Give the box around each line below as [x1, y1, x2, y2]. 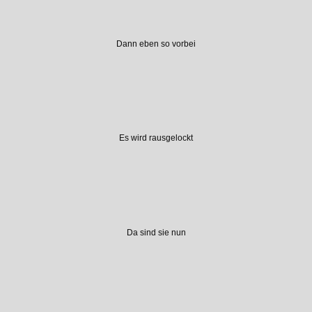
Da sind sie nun [126, 228, 186, 238]
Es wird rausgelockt [119, 133, 193, 143]
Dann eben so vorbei [116, 38, 196, 49]
